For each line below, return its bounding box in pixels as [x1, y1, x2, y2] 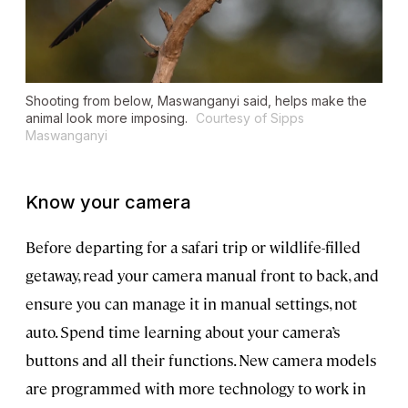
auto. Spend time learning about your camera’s [25, 321, 340, 342]
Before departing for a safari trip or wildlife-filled [25, 236, 361, 257]
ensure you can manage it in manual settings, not [25, 292, 357, 313]
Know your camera [25, 190, 191, 213]
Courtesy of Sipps [196, 109, 304, 126]
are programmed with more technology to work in [25, 377, 366, 398]
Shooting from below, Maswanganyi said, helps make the [25, 92, 367, 108]
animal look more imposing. [25, 109, 191, 126]
